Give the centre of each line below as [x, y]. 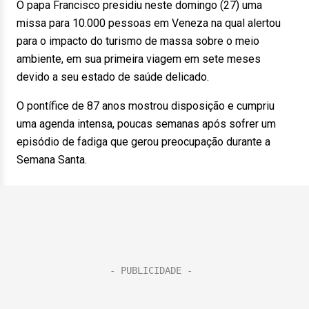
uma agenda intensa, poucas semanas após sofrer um [146, 124]
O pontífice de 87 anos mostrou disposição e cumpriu [146, 106]
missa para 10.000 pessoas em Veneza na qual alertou [149, 23]
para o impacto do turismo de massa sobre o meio [138, 41]
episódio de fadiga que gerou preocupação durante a [143, 142]
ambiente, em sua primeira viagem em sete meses [139, 59]
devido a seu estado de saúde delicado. [113, 77]
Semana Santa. [52, 160]
